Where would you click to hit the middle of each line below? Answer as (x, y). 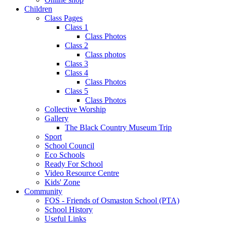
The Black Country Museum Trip (118, 127)
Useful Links (65, 218)
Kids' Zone (62, 182)
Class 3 (77, 63)
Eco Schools (65, 155)
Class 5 (77, 91)
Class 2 (77, 45)
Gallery (56, 118)
